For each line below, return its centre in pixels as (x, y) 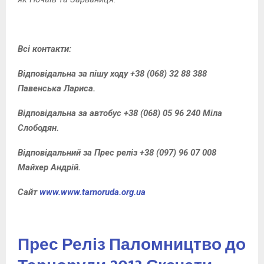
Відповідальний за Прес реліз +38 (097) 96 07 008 (117, 152)
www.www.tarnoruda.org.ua (93, 192)
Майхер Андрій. (49, 167)
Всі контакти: (44, 49)
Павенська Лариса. (57, 88)
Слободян (37, 128)
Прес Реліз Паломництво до (132, 245)
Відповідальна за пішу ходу (74, 73)
